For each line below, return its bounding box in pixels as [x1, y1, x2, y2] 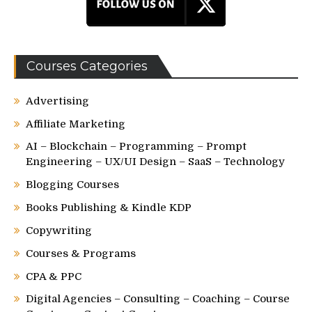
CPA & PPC [26, 270, 81, 283]
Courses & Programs [26, 247, 136, 260]
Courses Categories [26, 58, 148, 75]
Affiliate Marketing [26, 118, 125, 131]
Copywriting [26, 224, 92, 237]
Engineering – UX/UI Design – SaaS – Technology [26, 155, 285, 169]
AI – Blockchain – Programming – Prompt [26, 140, 247, 153]
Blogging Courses [26, 178, 119, 192]
